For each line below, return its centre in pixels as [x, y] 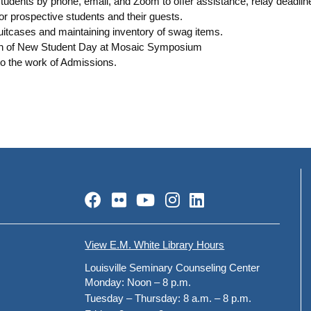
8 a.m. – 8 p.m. [218, 299]
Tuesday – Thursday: [133, 299]
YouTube [187, 199]
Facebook [137, 199]
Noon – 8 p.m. [159, 283]
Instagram [216, 199]
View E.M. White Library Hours [155, 244]
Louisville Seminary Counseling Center [173, 267]
